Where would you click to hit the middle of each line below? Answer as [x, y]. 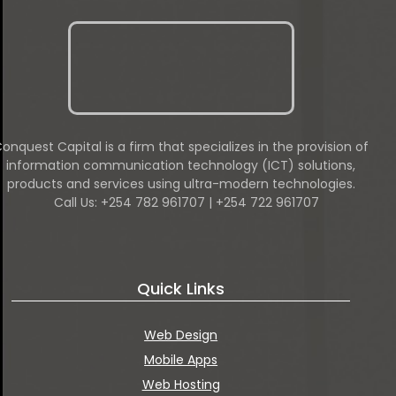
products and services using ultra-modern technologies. [181, 183]
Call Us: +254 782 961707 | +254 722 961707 [186, 202]
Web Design [181, 335]
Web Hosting [181, 384]
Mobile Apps [181, 359]
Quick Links [181, 288]
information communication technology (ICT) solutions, [181, 165]
